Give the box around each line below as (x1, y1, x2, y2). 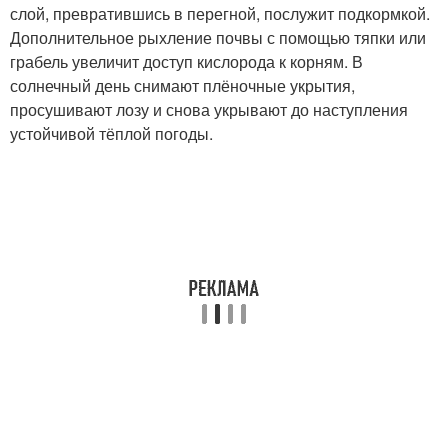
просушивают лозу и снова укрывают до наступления (10, 97, 408, 121)
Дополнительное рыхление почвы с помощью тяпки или (10, 25, 426, 49)
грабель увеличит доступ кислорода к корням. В (10, 49, 363, 73)
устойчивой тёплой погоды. (10, 121, 213, 145)
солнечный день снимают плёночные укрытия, (10, 73, 355, 97)
